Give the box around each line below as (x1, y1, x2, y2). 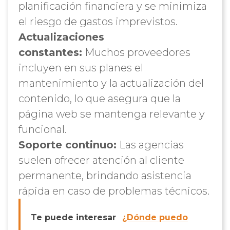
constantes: (18, 46, 82, 59)
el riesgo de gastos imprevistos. (18, 15, 178, 28)
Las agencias (116, 139, 184, 151)
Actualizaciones (18, 31, 104, 43)
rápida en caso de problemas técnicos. (18, 185, 209, 197)
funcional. (18, 123, 67, 136)
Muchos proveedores (82, 46, 190, 59)
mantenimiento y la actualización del (18, 77, 204, 89)
